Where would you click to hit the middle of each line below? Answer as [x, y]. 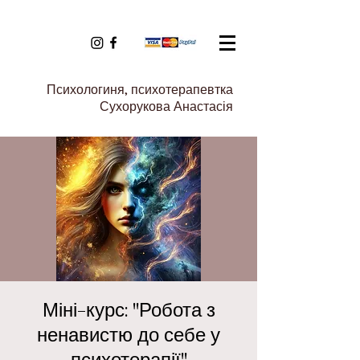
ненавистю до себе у [129, 335]
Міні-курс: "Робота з [129, 310]
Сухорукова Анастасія [166, 106]
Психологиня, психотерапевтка [140, 90]
